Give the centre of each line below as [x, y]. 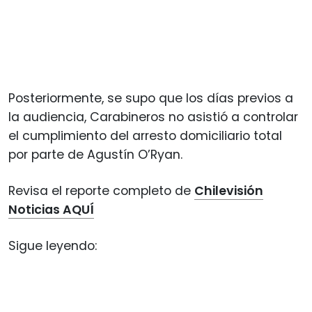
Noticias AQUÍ [51, 209]
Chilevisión [229, 190]
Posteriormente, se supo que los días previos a [151, 98]
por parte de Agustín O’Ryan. [95, 154]
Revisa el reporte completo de [101, 190]
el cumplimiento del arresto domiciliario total [145, 135]
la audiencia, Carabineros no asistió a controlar [153, 117]
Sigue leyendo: [53, 245]
